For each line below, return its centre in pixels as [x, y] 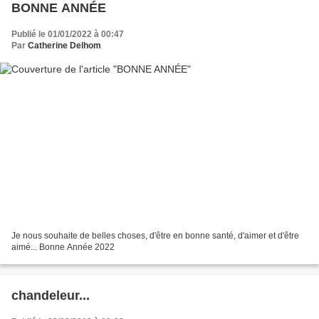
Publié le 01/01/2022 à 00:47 [68, 34]
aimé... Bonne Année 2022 [63, 247]
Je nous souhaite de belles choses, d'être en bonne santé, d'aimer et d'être [155, 236]
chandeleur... [51, 296]
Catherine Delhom [64, 45]
